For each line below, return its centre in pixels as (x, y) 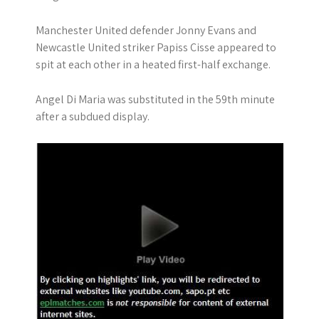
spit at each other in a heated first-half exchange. (153, 64)
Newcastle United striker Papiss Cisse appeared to (156, 47)
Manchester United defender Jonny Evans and (146, 30)
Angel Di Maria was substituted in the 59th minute (155, 99)
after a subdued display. (93, 116)
